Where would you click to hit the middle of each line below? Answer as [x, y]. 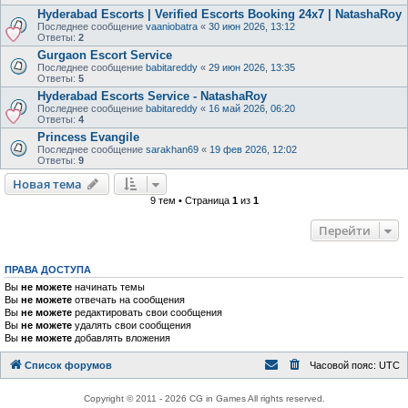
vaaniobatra [172, 26]
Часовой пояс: [344, 365]
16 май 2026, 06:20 [252, 108]
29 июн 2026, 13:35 [252, 67]
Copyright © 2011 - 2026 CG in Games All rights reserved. [204, 398]
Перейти [345, 230]
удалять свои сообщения [132, 325]
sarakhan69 [172, 149]
